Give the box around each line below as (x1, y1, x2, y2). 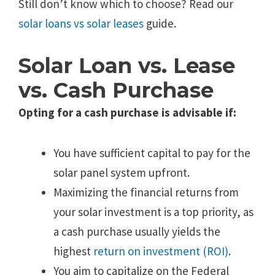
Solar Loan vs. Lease (18, 53, 235, 79)
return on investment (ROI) (93, 243, 228, 258)
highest (53, 243, 93, 258)
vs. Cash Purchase (18, 77, 214, 104)
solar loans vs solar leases (18, 16, 144, 31)
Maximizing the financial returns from (53, 184, 239, 199)
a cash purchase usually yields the (53, 223, 220, 239)
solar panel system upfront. (53, 165, 190, 180)
